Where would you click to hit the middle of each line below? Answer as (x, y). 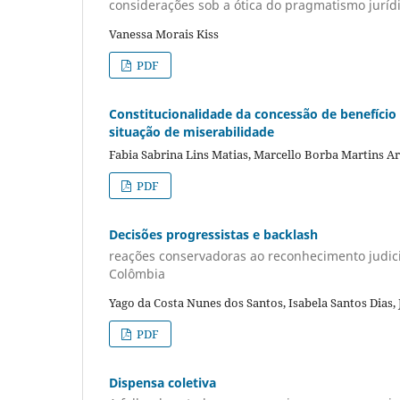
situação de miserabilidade (192, 132)
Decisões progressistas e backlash (213, 235)
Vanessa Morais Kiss (164, 34)
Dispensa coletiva (162, 382)
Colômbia (137, 273)
